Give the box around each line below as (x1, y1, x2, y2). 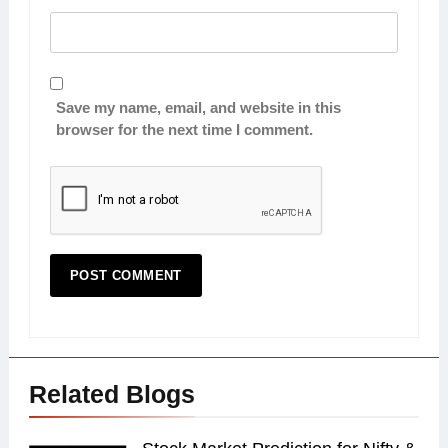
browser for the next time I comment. (56, 121, 313, 139)
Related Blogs (29, 380, 195, 409)
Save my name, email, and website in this (56, 99, 341, 117)
